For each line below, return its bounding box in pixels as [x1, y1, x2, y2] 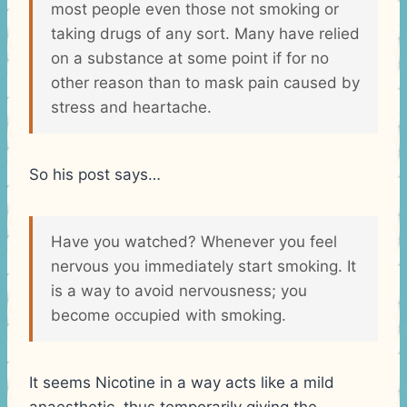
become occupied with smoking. [51, 305, 286, 324]
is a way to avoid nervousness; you [51, 281, 307, 300]
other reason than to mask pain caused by [51, 73, 360, 92]
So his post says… [29, 164, 161, 184]
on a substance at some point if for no [51, 48, 329, 67]
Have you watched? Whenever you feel [51, 232, 337, 251]
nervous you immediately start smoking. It [51, 256, 356, 275]
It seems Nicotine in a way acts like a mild [29, 372, 334, 392]
